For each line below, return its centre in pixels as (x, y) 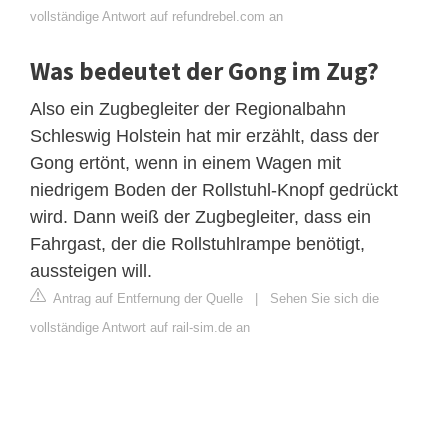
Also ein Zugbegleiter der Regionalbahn (188, 108)
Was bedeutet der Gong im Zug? (204, 70)
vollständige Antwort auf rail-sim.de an (140, 327)
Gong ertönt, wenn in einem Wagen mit (185, 162)
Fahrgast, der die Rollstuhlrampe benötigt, (197, 243)
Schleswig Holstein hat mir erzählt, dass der (204, 135)
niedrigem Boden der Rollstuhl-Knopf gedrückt (214, 189)
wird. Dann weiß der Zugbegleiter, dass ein (200, 216)
